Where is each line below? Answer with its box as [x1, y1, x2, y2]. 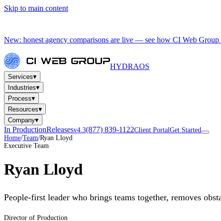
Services [8, 73, 33, 80]
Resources [8, 106, 38, 113]
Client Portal [134, 126, 170, 134]
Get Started [170, 126, 201, 134]
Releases [46, 125, 74, 134]
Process [8, 95, 32, 102]
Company [8, 116, 35, 124]
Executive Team [4, 142, 49, 149]
